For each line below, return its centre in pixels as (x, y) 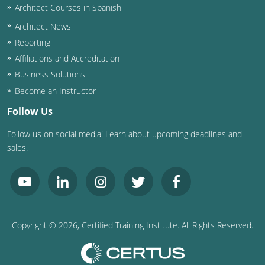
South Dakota (61, 103)
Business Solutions (50, 75)
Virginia (48, 233)
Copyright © (35, 225)
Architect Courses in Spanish (68, 7)
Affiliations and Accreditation (67, 59)
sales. (17, 148)
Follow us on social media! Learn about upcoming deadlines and (125, 134)
